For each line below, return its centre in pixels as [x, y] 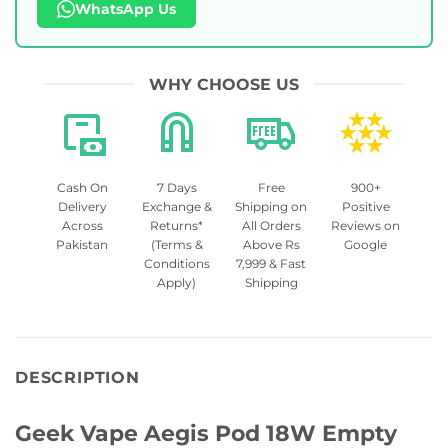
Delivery [82, 206]
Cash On [82, 187]
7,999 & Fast [271, 263]
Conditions [176, 263]
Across [82, 225]
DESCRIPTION [77, 377]
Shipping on [271, 206]
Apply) [177, 282]
